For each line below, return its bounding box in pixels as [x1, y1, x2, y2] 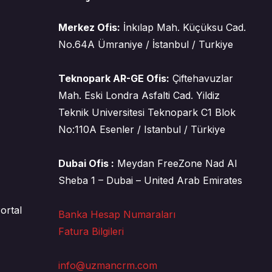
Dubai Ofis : [58, 157, 114, 169]
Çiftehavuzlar [169, 72, 233, 84]
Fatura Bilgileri [58, 225, 124, 237]
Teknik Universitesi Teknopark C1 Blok [58, 106, 236, 118]
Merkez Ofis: [58, 21, 120, 33]
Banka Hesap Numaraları [58, 208, 175, 220]
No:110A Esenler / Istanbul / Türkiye [58, 123, 225, 135]
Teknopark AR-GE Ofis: [58, 72, 169, 84]
